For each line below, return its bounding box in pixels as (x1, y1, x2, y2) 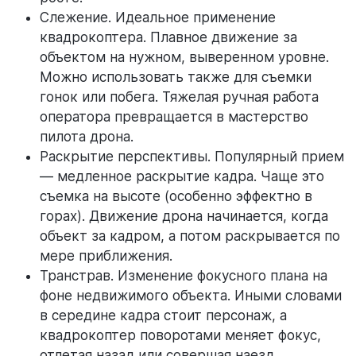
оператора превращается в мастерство (40, 109, 308, 126)
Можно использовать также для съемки (40, 69, 311, 86)
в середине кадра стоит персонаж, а (40, 308, 287, 324)
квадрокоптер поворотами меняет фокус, (40, 327, 321, 344)
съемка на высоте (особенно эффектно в (40, 188, 312, 205)
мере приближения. (40, 248, 172, 265)
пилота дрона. (40, 129, 133, 145)
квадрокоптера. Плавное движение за (40, 29, 297, 46)
